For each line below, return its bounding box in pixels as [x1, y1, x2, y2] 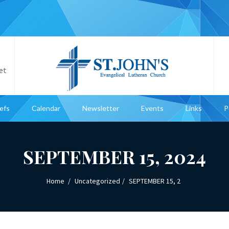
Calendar [31, 104, 60, 112]
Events [141, 104, 164, 112]
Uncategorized [75, 176, 120, 186]
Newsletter [82, 104, 119, 112]
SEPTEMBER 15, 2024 [23, 144, 206, 169]
